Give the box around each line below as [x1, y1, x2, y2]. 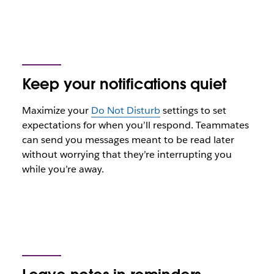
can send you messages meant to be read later [21, 133, 234, 146]
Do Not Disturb [91, 104, 160, 117]
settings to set [160, 104, 226, 117]
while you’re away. [21, 163, 104, 176]
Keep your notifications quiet [21, 75, 227, 94]
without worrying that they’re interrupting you [21, 148, 232, 161]
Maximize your [21, 104, 91, 117]
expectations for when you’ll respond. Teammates [21, 119, 249, 131]
